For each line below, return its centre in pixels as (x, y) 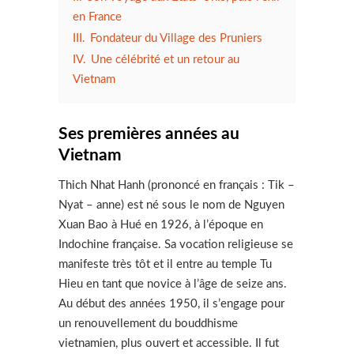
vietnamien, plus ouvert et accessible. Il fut (169, 343)
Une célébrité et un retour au (165, 59)
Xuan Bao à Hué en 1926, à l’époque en (161, 224)
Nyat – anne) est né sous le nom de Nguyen (171, 205)
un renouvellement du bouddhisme (148, 323)
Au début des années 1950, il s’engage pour (171, 303)
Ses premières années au (149, 134)
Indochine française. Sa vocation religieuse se (176, 244)
